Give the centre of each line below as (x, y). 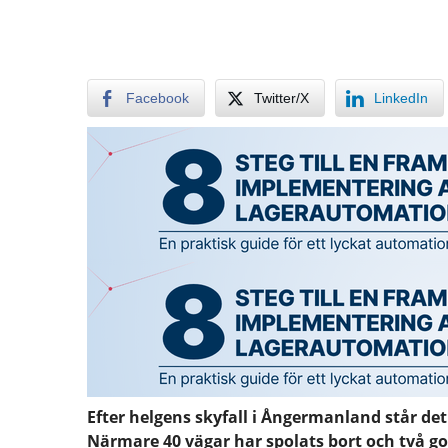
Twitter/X (281, 98)
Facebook (157, 98)
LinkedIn (401, 98)
